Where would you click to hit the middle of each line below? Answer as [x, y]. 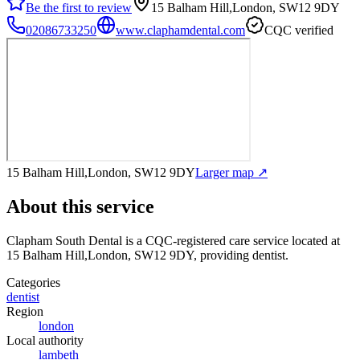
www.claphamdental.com [180, 30]
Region [25, 311]
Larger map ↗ [231, 172]
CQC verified [299, 30]
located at [314, 240]
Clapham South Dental [64, 240]
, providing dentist [239, 255]
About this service [80, 206]
